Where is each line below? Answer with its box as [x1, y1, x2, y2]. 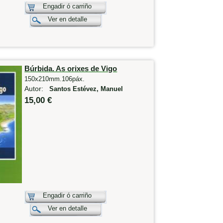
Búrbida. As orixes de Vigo [24, 64, 117, 73]
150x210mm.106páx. [24, 75, 85, 83]
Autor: [24, 85, 50, 93]
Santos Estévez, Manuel [49, 86, 123, 93]
